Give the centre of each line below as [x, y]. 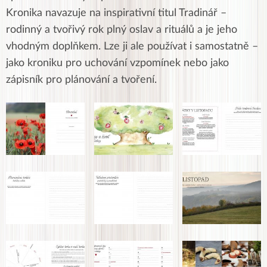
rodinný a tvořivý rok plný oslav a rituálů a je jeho [122, 30]
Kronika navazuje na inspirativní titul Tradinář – [116, 13]
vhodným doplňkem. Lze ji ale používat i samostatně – [132, 46]
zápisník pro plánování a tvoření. [81, 80]
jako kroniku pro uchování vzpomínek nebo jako [117, 63]
